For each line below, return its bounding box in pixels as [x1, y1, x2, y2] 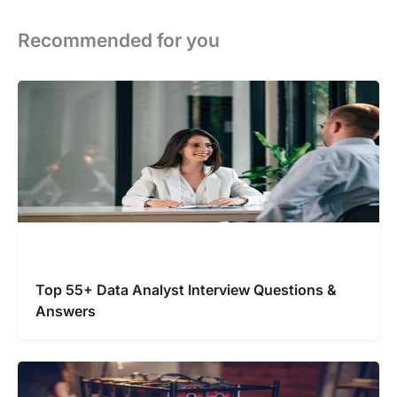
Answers [35, 301, 96, 320]
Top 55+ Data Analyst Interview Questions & [35, 280, 337, 299]
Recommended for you [18, 28, 220, 51]
